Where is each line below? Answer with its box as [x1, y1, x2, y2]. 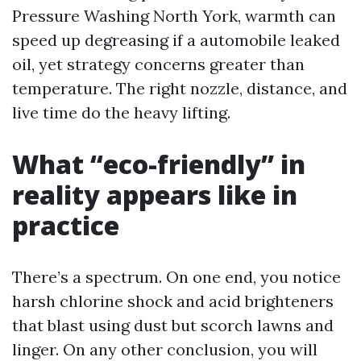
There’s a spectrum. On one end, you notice [12, 267, 341, 287]
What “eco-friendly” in [12, 147, 305, 181]
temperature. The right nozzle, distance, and [12, 78, 347, 98]
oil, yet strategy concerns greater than [12, 54, 305, 74]
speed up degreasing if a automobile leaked [12, 30, 340, 50]
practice [12, 208, 119, 243]
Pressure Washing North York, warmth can [12, 6, 336, 26]
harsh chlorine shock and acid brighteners [12, 291, 334, 311]
